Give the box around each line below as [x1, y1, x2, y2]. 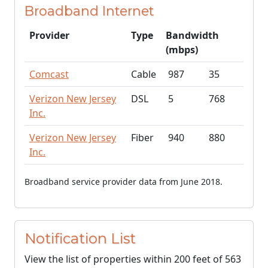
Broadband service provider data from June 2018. [25, 176, 223, 187]
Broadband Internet [25, 3, 154, 19]
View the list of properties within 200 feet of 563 [25, 252, 241, 266]
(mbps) [166, 43, 198, 56]
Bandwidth [166, 29, 219, 42]
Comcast [29, 68, 69, 81]
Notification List [25, 230, 136, 247]
